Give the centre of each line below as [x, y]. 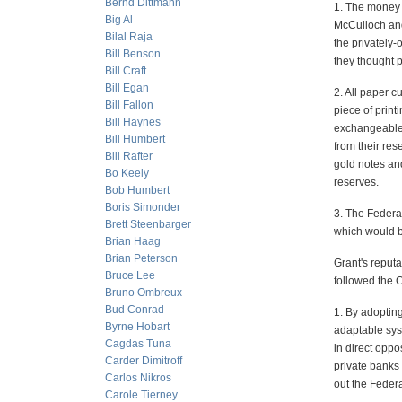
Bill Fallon [129, 105]
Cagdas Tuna [138, 344]
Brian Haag [133, 241]
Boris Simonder [143, 207]
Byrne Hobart [137, 327]
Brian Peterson [141, 258]
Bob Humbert [137, 190]
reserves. [356, 182]
